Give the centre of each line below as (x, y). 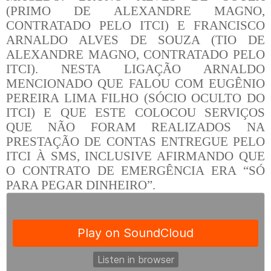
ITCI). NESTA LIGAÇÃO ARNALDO (135, 69)
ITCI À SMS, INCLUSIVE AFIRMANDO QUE (135, 156)
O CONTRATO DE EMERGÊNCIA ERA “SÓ (135, 170)
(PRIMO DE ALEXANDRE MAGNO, (135, 11)
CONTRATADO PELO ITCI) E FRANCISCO (135, 25)
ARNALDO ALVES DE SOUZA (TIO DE (135, 40)
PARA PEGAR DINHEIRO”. (81, 185)
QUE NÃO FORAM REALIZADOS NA (135, 127)
